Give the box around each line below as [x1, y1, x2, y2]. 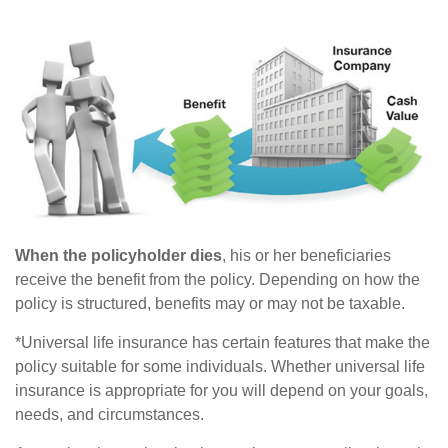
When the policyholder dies [15, 246, 222, 264]
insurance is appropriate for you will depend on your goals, [15, 381, 428, 399]
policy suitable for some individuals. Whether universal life [15, 357, 425, 375]
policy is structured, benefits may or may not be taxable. [15, 294, 405, 312]
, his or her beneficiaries [222, 246, 391, 264]
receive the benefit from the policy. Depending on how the [15, 270, 420, 288]
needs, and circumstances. [15, 405, 204, 423]
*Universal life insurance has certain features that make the [15, 333, 430, 351]
